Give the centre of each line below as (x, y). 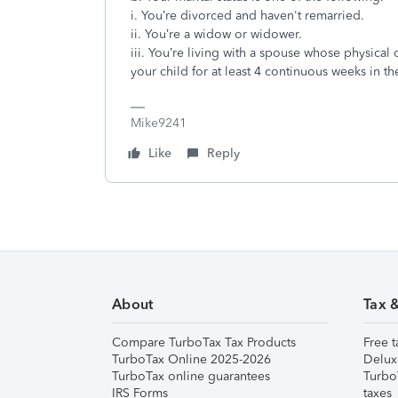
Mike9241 (159, 123)
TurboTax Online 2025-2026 (191, 359)
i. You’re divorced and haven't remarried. (247, 16)
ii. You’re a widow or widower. (216, 34)
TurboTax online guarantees (191, 376)
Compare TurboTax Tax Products (204, 342)
